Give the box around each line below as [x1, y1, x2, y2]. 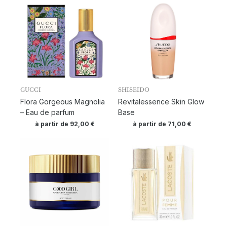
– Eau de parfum [20, 108, 74, 117]
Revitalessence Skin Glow [118, 97, 204, 106]
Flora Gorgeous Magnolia [20, 97, 105, 106]
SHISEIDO [118, 86, 149, 94]
